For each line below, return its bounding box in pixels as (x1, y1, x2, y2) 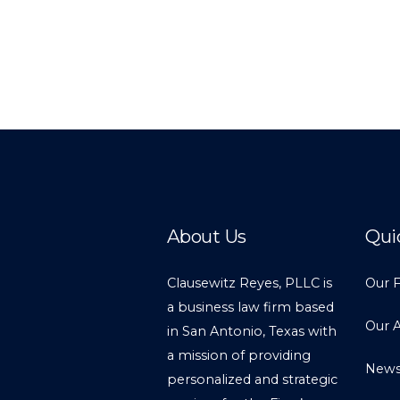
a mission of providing (167, 346, 311, 363)
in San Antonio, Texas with (167, 322, 337, 339)
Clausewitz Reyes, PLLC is (167, 274, 332, 291)
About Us (167, 225, 246, 248)
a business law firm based (167, 298, 334, 315)
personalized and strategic (167, 371, 337, 387)
